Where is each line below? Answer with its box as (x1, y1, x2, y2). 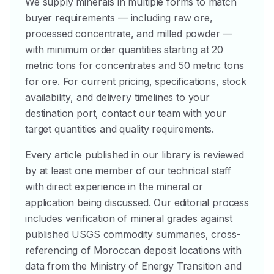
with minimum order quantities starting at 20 (25, 43, 223, 56)
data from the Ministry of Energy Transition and (25, 260, 242, 272)
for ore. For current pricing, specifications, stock (25, 75, 246, 87)
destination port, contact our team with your (25, 107, 226, 119)
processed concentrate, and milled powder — (25, 28, 233, 40)
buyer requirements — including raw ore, (25, 12, 213, 24)
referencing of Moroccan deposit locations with (25, 244, 242, 256)
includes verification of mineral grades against (25, 212, 232, 224)
